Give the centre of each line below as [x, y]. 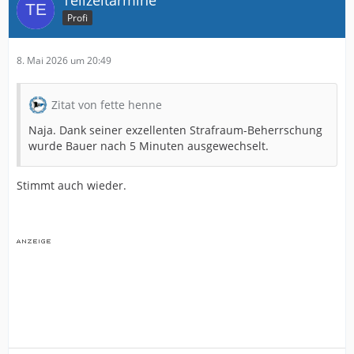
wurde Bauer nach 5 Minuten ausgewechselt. [149, 145]
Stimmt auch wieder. [72, 185]
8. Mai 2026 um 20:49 [64, 60]
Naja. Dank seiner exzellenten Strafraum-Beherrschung [175, 130]
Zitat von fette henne [107, 104]
